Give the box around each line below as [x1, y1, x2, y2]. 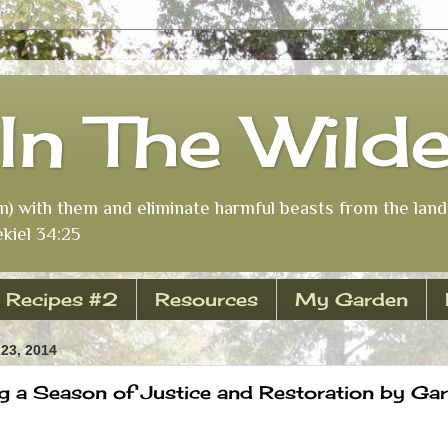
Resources [154, 288, 258, 311]
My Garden [294, 288, 408, 311]
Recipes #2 [5, 288, 118, 311]
